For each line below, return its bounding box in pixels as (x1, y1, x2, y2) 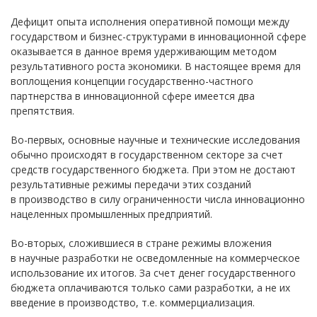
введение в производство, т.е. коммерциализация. (11, 296, 255, 309)
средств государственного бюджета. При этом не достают (11, 163, 296, 176)
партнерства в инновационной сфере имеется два (11, 89, 255, 103)
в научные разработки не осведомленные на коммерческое (11, 251, 300, 265)
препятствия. (11, 104, 74, 117)
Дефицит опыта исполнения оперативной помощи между (11, 15, 289, 28)
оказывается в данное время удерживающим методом (11, 45, 277, 58)
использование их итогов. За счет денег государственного (11, 266, 296, 279)
